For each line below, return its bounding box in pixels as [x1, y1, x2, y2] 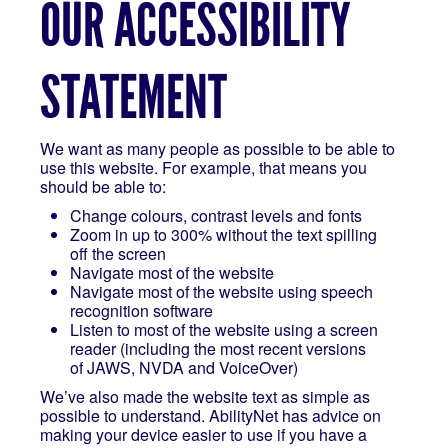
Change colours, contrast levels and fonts [69, 204, 362, 227]
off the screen [69, 242, 166, 265]
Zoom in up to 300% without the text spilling [69, 223, 377, 246]
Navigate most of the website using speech [69, 280, 373, 303]
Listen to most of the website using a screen [69, 318, 378, 341]
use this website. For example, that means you [39, 156, 367, 179]
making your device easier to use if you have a [39, 423, 367, 446]
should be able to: [39, 175, 166, 198]
